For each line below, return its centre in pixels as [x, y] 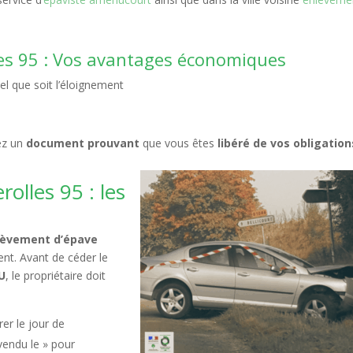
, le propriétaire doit [56, 275]
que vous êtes [179, 143]
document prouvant [83, 143]
